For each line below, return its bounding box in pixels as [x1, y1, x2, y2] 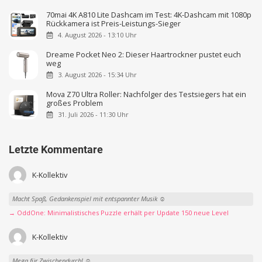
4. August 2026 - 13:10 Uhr [57, 30, 137, 40]
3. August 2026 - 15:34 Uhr [57, 70, 137, 80]
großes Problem [46, 98, 104, 109]
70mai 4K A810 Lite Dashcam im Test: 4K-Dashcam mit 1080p [46, 9, 252, 20]
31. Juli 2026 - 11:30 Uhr [57, 110, 129, 119]
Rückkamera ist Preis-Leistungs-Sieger [46, 18, 181, 29]
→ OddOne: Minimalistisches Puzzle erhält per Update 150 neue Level [9, 208, 229, 217]
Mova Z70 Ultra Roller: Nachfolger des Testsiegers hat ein [46, 89, 247, 100]
